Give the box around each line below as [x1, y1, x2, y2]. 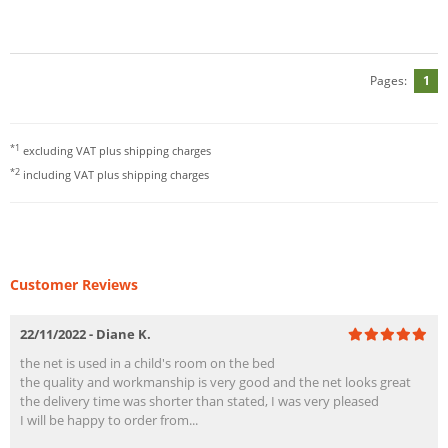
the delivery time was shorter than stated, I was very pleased [20, 392, 379, 411]
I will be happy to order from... [20, 411, 198, 430]
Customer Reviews [10, 275, 138, 295]
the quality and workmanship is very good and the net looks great [20, 373, 411, 392]
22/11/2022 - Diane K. [20, 325, 151, 344]
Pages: [370, 72, 407, 90]
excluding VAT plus [20, 143, 124, 159]
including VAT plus [20, 167, 122, 183]
